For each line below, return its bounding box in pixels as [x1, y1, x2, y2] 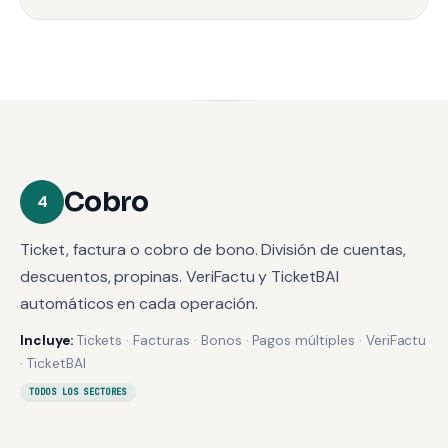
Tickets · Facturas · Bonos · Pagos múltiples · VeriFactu [72, 331, 427, 349]
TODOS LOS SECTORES [29, 385, 127, 398]
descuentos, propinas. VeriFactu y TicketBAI [20, 265, 339, 287]
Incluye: [20, 331, 73, 349]
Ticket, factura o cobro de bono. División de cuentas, [20, 238, 406, 260]
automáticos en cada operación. [20, 292, 258, 314]
